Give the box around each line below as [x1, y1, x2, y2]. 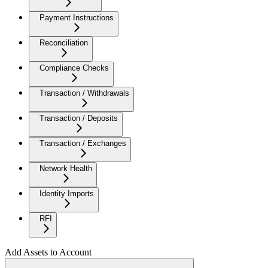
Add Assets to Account [5, 246, 92, 257]
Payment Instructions [39, 13, 114, 22]
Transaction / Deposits [39, 113, 118, 123]
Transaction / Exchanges [39, 138, 126, 148]
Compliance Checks [39, 63, 109, 72]
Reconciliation [39, 38, 88, 47]
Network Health [39, 163, 92, 173]
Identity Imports [39, 188, 94, 198]
